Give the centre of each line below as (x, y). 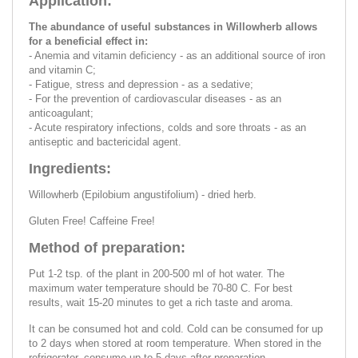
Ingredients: (70, 168)
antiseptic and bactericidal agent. (105, 141)
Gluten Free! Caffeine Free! (92, 221)
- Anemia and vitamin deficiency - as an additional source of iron (177, 55)
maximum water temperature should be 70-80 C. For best (161, 288)
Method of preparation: (107, 247)
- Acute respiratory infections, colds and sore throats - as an (167, 127)
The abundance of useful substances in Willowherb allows (173, 26)
